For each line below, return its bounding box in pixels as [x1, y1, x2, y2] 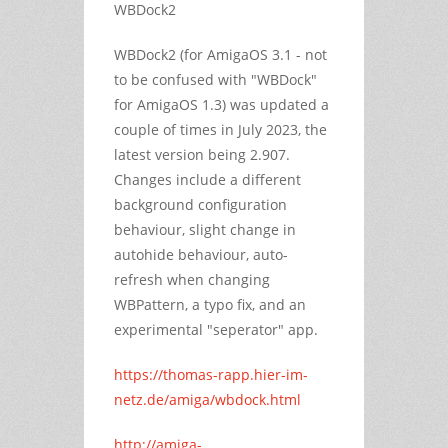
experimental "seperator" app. [114, 319, 318, 339]
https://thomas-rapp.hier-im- [114, 364, 308, 384]
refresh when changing [114, 269, 270, 289]
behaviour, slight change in [114, 219, 296, 239]
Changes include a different [114, 169, 301, 189]
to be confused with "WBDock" [114, 69, 317, 89]
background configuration [114, 194, 287, 214]
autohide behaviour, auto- [114, 244, 288, 264]
